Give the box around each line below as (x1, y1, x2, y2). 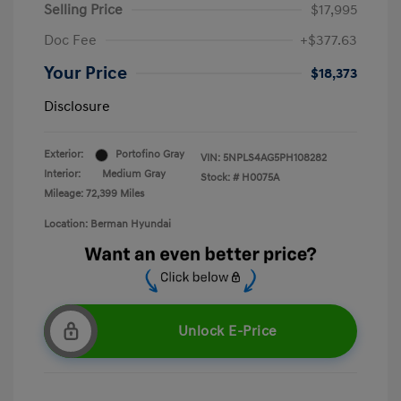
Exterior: (44, 148, 83, 162)
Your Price (44, 63, 127, 85)
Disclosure (44, 98, 110, 116)
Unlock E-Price (177, 322, 277, 341)
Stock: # (200, 171, 239, 185)
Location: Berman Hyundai (44, 218, 171, 232)
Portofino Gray (115, 148, 184, 162)
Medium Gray (102, 167, 166, 182)
